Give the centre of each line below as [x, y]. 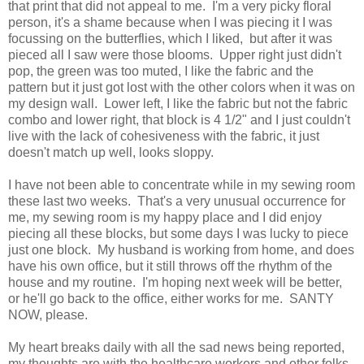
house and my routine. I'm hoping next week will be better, [175, 283]
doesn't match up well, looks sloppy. [111, 153]
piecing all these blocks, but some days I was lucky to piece [178, 234]
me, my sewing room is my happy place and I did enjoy [165, 218]
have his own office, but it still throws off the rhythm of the [170, 266]
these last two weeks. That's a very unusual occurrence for [177, 201]
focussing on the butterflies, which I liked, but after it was [170, 39]
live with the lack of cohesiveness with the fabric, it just [164, 136]
